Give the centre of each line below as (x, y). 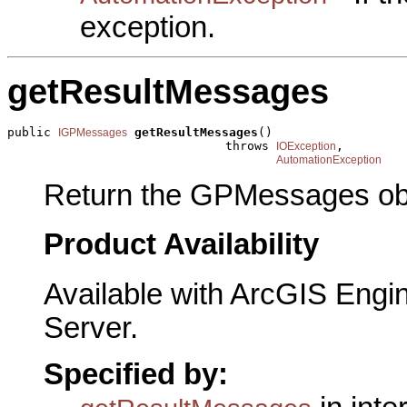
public (33, 133)
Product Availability (181, 245)
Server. (91, 328)
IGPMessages (93, 133)
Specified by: (136, 374)
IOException (306, 147)
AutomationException (329, 160)
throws (142, 146)
